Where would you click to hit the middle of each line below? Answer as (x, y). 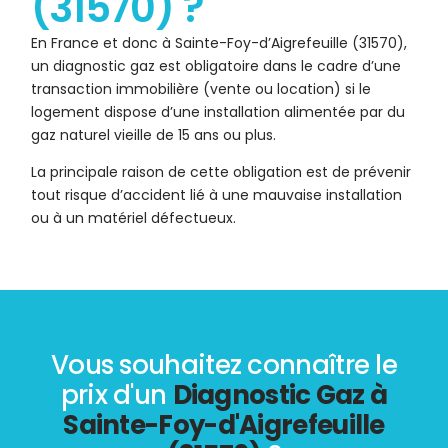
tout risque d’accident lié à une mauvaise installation (217, 195)
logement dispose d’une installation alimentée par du (218, 112)
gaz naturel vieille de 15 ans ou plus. (154, 135)
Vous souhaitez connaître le (224, 365)
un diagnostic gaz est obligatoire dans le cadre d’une (216, 66)
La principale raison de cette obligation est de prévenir (221, 172)
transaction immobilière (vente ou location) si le (201, 89)
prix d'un (116, 395)
